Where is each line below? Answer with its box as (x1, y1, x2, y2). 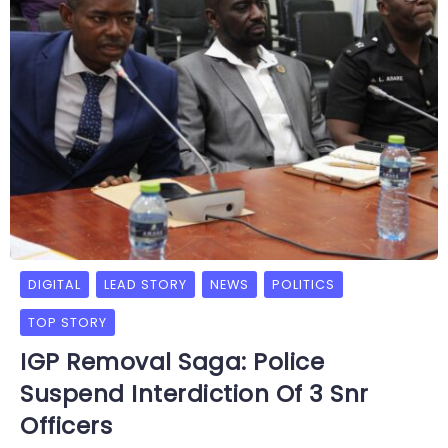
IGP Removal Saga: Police (20, 346, 324, 379)
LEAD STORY (104, 276, 187, 294)
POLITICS (272, 276, 335, 294)
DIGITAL (28, 276, 81, 294)
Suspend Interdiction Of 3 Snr (20, 378, 369, 411)
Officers (20, 410, 112, 443)
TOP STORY (28, 314, 107, 332)
